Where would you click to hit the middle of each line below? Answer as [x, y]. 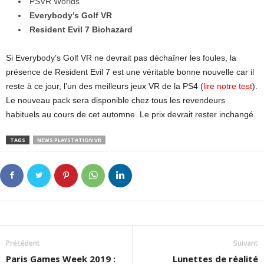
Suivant [246, 243]
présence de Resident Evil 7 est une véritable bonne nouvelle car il [130, 72]
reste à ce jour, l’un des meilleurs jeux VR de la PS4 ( [105, 86]
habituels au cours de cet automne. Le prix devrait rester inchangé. [131, 114]
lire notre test [228, 86]
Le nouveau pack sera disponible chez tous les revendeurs [115, 100]
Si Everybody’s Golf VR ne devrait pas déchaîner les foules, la [121, 57]
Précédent [23, 243]
